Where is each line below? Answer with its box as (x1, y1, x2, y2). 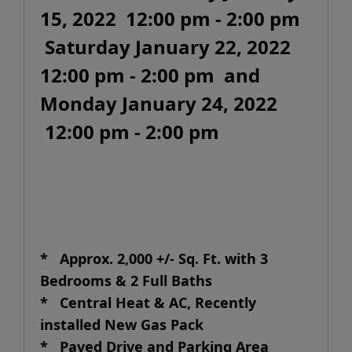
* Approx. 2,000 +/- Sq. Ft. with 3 (40, 249, 268, 268)
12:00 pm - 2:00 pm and (40, 62, 260, 88)
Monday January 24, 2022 (40, 90, 277, 116)
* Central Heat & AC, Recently (40, 293, 256, 312)
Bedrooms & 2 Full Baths (40, 271, 220, 290)
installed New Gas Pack (40, 315, 207, 334)
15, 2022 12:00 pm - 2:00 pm (40, 5, 300, 31)
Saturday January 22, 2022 (40, 34, 291, 60)
